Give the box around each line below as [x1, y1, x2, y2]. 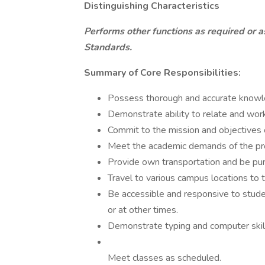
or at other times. [108, 203, 178, 216]
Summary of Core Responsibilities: [84, 66, 241, 79]
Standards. [84, 41, 132, 54]
